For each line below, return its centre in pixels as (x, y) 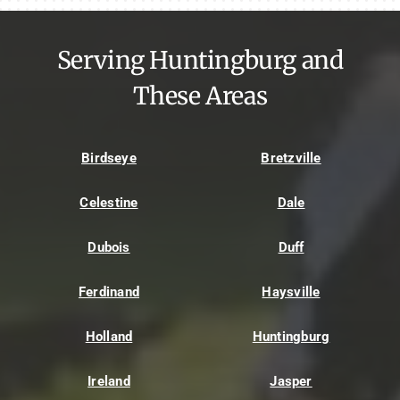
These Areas (200, 96)
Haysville (291, 292)
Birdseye (109, 158)
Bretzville (291, 158)
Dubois (109, 247)
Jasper (291, 381)
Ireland (109, 381)
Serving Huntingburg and (200, 61)
